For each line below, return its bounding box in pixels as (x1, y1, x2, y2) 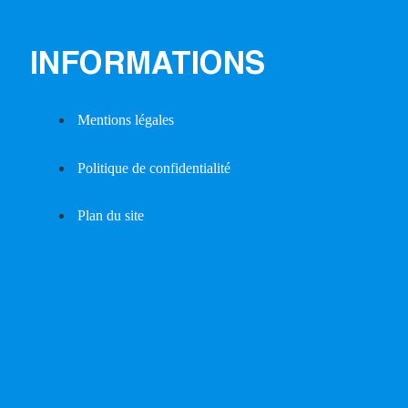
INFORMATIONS (30, 52, 265, 81)
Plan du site (77, 208, 144, 224)
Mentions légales (77, 111, 174, 127)
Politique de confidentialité (77, 159, 230, 176)
